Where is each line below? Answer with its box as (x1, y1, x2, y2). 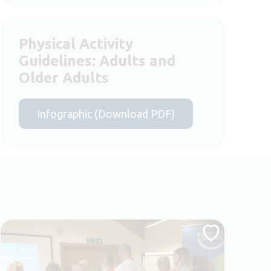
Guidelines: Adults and (19, 52, 175, 69)
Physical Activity (19, 35, 133, 52)
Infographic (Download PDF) (37, 107, 175, 120)
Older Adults (19, 69, 109, 86)
